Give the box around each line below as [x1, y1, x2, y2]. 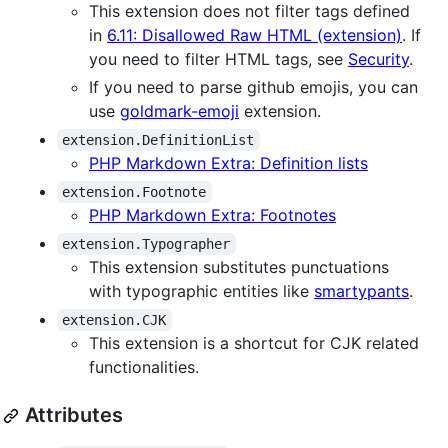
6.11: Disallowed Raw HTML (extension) [107, 25, 402, 46]
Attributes [25, 403, 123, 428]
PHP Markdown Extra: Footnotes [89, 205, 336, 226]
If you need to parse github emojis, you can [89, 77, 418, 98]
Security [348, 49, 409, 70]
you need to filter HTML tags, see [89, 49, 348, 70]
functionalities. [89, 357, 199, 378]
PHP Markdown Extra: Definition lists [89, 153, 368, 174]
